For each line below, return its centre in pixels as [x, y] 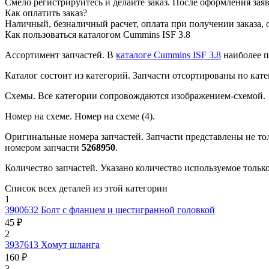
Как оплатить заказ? [46, 13]
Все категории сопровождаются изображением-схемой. [150, 95]
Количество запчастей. [51, 168]
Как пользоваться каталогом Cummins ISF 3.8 [98, 34]
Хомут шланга [70, 244]
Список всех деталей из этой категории [86, 188]
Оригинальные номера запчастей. [74, 136]
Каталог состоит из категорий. [68, 75]
